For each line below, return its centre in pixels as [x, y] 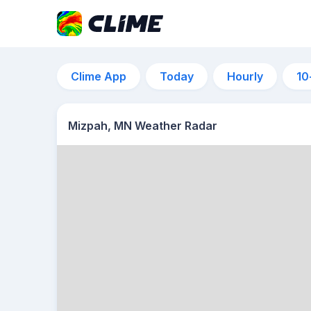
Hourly [245, 76]
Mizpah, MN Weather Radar [143, 126]
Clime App [99, 76]
